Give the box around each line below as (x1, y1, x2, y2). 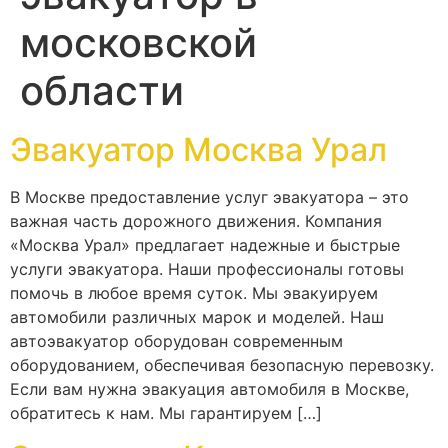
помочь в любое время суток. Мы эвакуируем (10, 282, 378, 303)
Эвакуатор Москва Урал (10, 129, 387, 169)
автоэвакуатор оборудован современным (10, 330, 343, 351)
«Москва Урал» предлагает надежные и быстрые (10, 234, 400, 255)
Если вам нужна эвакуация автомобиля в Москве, (10, 378, 409, 399)
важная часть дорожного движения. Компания (10, 210, 382, 231)
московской (20, 17, 257, 67)
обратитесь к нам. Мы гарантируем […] (10, 402, 322, 423)
